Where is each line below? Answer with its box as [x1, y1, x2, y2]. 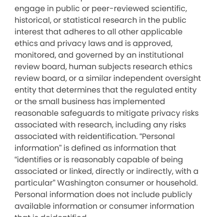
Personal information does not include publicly [15, 189, 192, 200]
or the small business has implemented [15, 96, 165, 107]
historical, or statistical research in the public [15, 15, 186, 26]
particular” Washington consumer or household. [15, 177, 198, 188]
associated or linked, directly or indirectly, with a [15, 166, 199, 177]
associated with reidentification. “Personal [15, 131, 175, 142]
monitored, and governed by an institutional [15, 49, 184, 61]
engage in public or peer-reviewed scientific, [15, 3, 187, 14]
